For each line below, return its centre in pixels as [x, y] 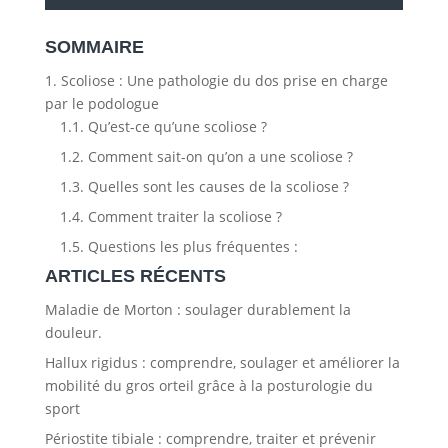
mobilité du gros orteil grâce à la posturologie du [208, 385]
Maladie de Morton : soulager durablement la [197, 309]
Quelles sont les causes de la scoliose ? [216, 186]
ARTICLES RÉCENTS [135, 275]
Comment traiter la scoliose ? [182, 216]
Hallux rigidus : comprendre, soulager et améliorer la [222, 362]
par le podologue [101, 103]
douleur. [73, 332]
